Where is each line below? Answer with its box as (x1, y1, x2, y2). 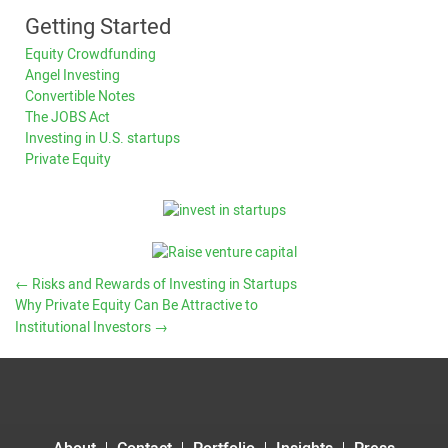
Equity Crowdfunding (25, 43, 156, 65)
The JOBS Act (25, 106, 110, 128)
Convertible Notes (25, 85, 135, 107)
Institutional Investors (15, 316, 154, 338)
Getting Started (25, 10, 171, 43)
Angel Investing (25, 64, 120, 86)
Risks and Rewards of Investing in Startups (29, 273, 297, 295)
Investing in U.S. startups (25, 127, 180, 149)
